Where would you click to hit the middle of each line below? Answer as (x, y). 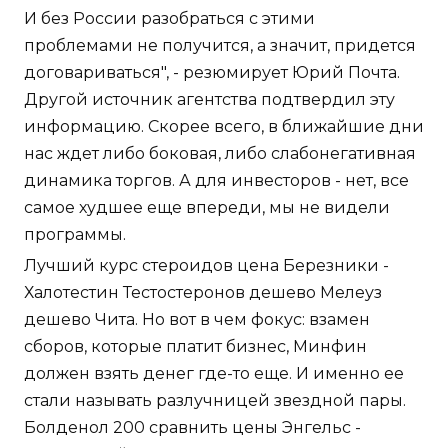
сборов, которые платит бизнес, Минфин (195, 347)
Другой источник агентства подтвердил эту (209, 100)
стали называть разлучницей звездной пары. (215, 401)
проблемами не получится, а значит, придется (220, 46)
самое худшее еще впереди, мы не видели (207, 208)
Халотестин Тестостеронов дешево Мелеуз (203, 293)
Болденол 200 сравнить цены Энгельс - (192, 428)
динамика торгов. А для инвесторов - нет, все (216, 181)
